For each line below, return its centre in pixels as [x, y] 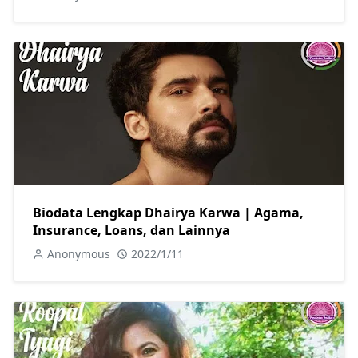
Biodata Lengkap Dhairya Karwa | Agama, [168, 212]
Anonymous [79, 253]
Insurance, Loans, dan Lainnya [131, 230]
